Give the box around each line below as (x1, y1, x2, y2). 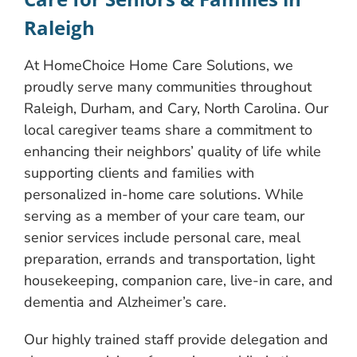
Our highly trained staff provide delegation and (24, 330, 328, 350)
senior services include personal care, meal (24, 228, 300, 248)
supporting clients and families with (24, 163, 254, 183)
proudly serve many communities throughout (24, 77, 312, 97)
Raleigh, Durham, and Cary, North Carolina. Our (24, 99, 328, 119)
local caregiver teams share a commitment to (24, 120, 312, 140)
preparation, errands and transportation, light (24, 249, 315, 269)
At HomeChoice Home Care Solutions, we (24, 56, 293, 76)
